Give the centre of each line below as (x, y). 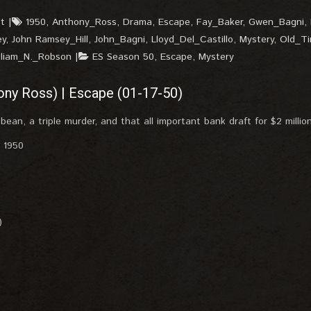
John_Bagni (120, 40)
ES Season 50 (123, 57)
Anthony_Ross (84, 22)
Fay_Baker (219, 22)
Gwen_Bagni (276, 22)
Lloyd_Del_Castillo (192, 40)
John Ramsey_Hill (50, 40)
